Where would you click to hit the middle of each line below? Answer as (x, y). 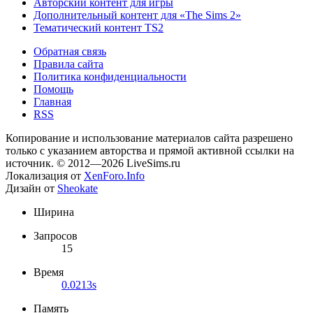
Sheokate (78, 188)
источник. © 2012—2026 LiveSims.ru (93, 163)
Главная (52, 101)
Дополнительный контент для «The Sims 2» (137, 15)
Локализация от (45, 175)
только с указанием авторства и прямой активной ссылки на (150, 150)
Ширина (54, 212)
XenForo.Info (114, 175)
